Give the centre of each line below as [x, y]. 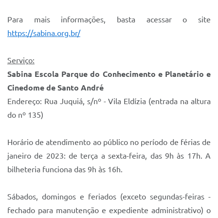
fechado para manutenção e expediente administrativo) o [109, 210]
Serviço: [21, 60]
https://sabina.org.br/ [44, 33]
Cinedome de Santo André [55, 88]
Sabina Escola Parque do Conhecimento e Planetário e [109, 74]
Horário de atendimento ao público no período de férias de [109, 142]
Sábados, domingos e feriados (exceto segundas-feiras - [109, 197]
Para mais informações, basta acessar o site [109, 19]
